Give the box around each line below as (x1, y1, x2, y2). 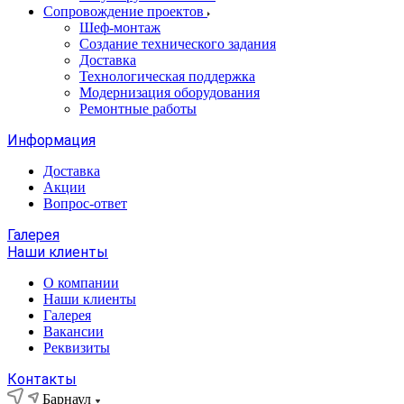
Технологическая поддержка (79, 69, 255, 84)
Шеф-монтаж (79, 20, 161, 35)
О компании (43, 275, 119, 290)
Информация (7, 132, 96, 149)
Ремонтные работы (79, 101, 197, 116)
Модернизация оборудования (79, 85, 260, 100)
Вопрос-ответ (43, 196, 127, 211)
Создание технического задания (79, 36, 276, 51)
